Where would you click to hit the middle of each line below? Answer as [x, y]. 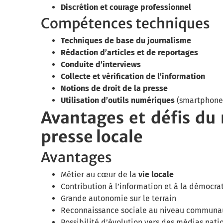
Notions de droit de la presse [114, 89]
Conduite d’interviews [101, 65]
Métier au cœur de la [100, 175]
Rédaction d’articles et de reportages [129, 53]
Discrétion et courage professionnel [126, 7]
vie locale [156, 175]
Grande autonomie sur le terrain [118, 199]
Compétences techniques [125, 24]
